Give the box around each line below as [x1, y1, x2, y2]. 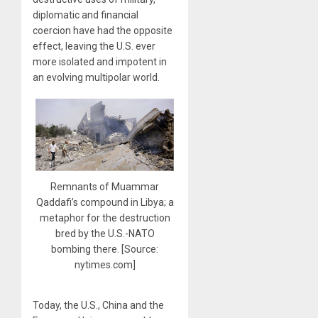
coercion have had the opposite [33, 24, 172, 36]
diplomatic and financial [33, 9, 138, 21]
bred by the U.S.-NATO [55, 228, 155, 240]
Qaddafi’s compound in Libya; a [35, 197, 174, 209]
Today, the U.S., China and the [33, 300, 164, 312]
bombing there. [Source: [51, 243, 159, 256]
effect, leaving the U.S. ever [33, 40, 155, 52]
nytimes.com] [74, 259, 136, 271]
